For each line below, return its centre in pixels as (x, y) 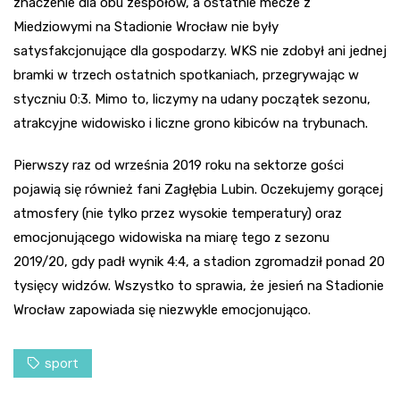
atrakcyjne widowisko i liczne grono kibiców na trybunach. (191, 123)
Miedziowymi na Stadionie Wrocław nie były (146, 26)
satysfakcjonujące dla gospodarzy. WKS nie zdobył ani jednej (200, 50)
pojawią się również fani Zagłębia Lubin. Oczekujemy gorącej (198, 189)
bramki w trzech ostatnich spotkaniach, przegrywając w (186, 75)
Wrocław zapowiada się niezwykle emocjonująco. (162, 309)
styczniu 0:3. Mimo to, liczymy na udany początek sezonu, (192, 99)
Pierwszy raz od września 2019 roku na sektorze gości (179, 165)
